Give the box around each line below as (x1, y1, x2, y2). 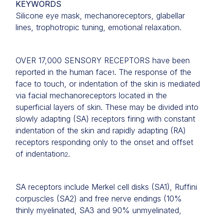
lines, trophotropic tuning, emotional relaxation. (16, 22, 182, 32)
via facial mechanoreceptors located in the (16, 91, 167, 100)
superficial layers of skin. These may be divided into (16, 102, 199, 112)
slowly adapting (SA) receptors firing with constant (16, 114, 195, 124)
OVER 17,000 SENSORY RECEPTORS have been (16, 55, 190, 65)
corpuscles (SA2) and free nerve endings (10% (16, 194, 182, 203)
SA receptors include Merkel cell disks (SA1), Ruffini (16, 182, 197, 192)
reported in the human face (16, 67, 112, 77)
